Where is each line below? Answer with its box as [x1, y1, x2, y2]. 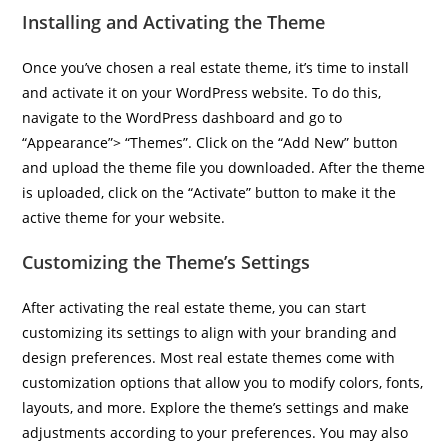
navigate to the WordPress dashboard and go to [22, 108, 343, 127]
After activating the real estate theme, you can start [22, 298, 367, 317]
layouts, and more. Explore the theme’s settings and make [22, 398, 410, 417]
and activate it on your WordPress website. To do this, [22, 83, 382, 102]
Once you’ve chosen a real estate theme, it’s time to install [22, 58, 410, 77]
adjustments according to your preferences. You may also [22, 423, 409, 442]
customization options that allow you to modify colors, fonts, [22, 373, 424, 392]
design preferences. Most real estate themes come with [22, 348, 396, 367]
